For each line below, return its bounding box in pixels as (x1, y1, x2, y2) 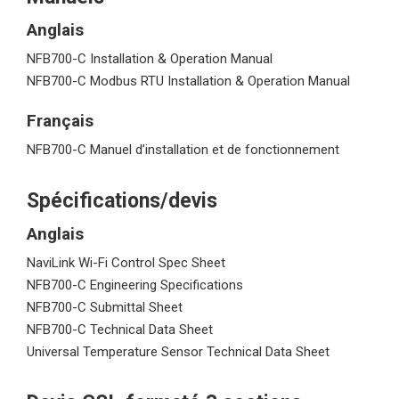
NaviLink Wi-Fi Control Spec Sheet (27, 255, 225, 271)
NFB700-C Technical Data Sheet (27, 322, 213, 338)
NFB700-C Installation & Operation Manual (27, 51, 273, 67)
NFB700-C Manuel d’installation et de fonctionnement (27, 142, 339, 158)
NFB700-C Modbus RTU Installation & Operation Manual (27, 73, 350, 89)
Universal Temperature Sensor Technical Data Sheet (27, 344, 330, 360)
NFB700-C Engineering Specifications (27, 277, 243, 293)
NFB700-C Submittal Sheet (27, 299, 183, 315)
